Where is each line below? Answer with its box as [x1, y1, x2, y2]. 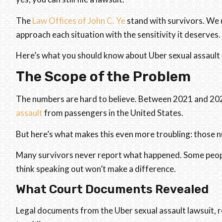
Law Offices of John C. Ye [32, 15, 125, 26]
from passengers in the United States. [43, 108, 183, 118]
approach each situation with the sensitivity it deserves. [16, 29, 221, 40]
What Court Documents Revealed [16, 182, 209, 196]
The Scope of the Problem [16, 68, 191, 85]
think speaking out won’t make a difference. [16, 164, 176, 174]
